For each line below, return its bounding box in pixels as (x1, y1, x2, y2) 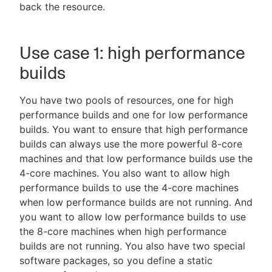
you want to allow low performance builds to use (19, 211, 246, 223)
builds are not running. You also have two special (19, 240, 245, 253)
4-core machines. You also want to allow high (19, 167, 229, 180)
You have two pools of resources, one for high (19, 94, 233, 107)
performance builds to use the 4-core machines (19, 182, 239, 194)
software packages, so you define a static (19, 254, 212, 267)
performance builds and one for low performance (19, 109, 248, 121)
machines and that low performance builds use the (19, 152, 253, 165)
